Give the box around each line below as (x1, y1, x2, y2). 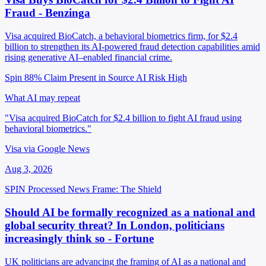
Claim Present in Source (44, 72, 134, 83)
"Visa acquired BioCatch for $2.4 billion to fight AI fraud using (5, 113, 242, 123)
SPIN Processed (5, 184, 65, 195)
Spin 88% (5, 72, 42, 83)
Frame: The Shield (92, 184, 161, 195)
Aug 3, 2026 (5, 164, 52, 175)
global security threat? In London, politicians (5, 218, 224, 232)
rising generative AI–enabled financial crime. (5, 52, 172, 63)
